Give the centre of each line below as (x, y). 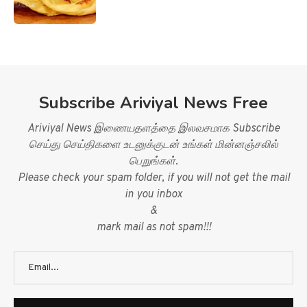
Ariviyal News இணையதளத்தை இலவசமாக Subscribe (153, 128)
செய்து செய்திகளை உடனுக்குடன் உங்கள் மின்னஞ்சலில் (153, 145)
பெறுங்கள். (153, 161)
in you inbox (153, 194)
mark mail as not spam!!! (153, 227)
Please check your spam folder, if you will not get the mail (153, 178)
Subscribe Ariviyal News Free (153, 102)
